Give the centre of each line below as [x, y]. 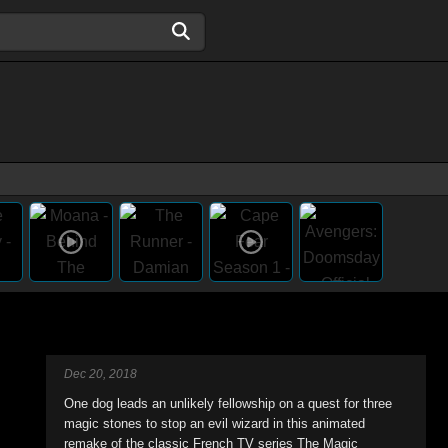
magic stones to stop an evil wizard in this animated [214, 423]
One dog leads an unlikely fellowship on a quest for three [228, 403]
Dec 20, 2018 [100, 374]
